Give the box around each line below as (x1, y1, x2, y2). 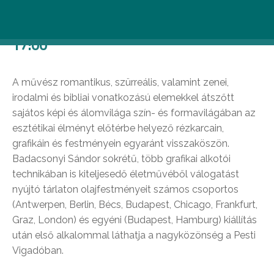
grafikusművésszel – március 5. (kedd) (12, 12, 247, 34)
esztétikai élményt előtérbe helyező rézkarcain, (12, 122, 224, 134)
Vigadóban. (12, 245, 64, 256)
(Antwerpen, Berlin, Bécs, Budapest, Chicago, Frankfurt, (12, 199, 257, 210)
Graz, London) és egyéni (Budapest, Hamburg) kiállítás (12, 214, 257, 226)
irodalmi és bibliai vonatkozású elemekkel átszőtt (12, 92, 234, 103)
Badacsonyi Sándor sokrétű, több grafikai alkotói (12, 153, 231, 165)
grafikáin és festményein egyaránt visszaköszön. (12, 138, 229, 149)
